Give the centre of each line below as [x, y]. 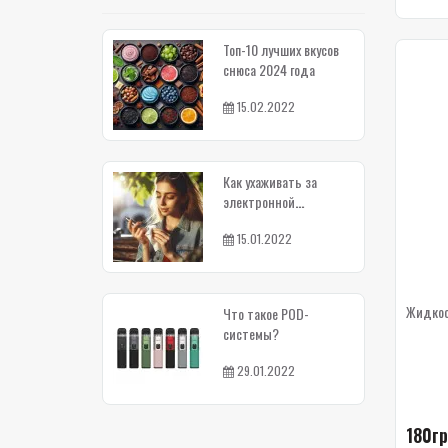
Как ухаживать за [270, 181]
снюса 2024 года [269, 69]
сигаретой [251, 221]
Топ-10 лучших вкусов [281, 49]
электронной [259, 201]
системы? [251, 333]
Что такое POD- [266, 313]
